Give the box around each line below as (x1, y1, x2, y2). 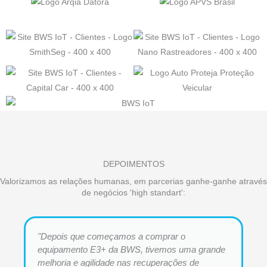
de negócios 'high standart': (82, 188, 185, 197)
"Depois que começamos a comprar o (38, 231, 185, 241)
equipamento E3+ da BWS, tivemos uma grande (38, 244, 225, 254)
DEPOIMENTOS (103, 159, 164, 169)
